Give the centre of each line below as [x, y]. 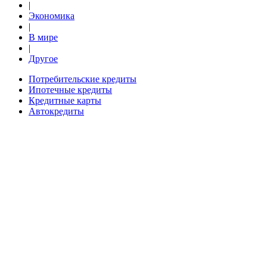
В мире [43, 37]
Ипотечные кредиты [70, 90]
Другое [43, 59]
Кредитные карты [65, 100]
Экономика [52, 16]
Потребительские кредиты [83, 79]
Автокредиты [56, 111]
